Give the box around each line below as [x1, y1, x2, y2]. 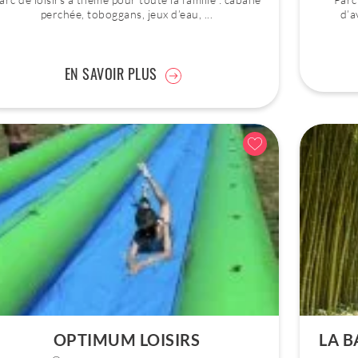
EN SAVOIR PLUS [64, 63, 157, 85]
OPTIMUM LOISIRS [53, 330, 201, 349]
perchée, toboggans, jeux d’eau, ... [40, 7, 213, 21]
